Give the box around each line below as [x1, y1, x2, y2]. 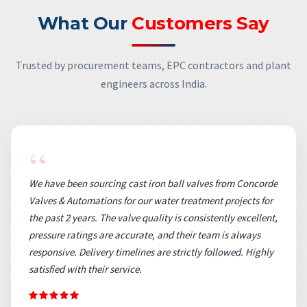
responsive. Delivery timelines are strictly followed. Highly [29, 245, 273, 258]
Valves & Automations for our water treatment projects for [29, 193, 273, 207]
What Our [37, 12, 132, 34]
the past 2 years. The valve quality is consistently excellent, [29, 210, 278, 224]
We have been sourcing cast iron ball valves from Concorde [29, 176, 278, 190]
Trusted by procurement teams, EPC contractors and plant [16, 58, 291, 72]
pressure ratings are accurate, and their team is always [29, 228, 260, 241]
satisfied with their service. [29, 262, 142, 275]
